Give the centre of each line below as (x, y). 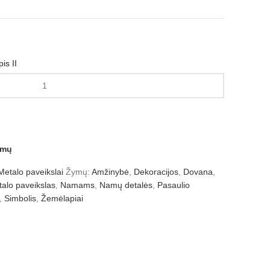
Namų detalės (126, 185)
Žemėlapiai (62, 198)
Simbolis (20, 198)
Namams (77, 185)
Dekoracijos (156, 172)
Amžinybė (110, 172)
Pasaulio (174, 185)
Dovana (198, 172)
